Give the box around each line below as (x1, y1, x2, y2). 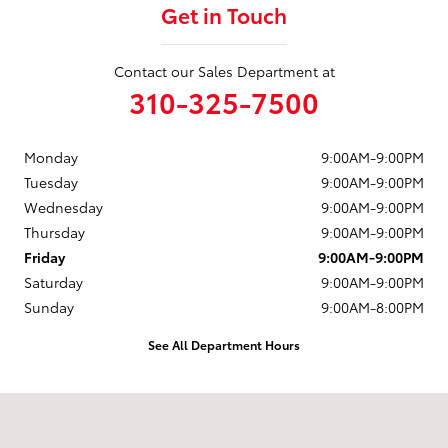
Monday (24, 147, 78, 168)
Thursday (24, 222, 85, 243)
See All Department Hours (148, 335, 300, 353)
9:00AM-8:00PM (321, 297, 424, 318)
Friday (24, 247, 65, 268)
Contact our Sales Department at (113, 61, 335, 82)
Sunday (24, 297, 74, 318)
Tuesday (24, 172, 78, 193)
